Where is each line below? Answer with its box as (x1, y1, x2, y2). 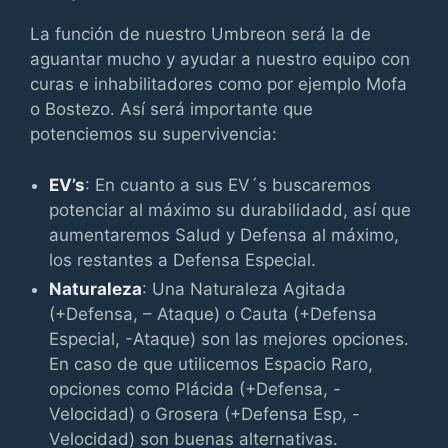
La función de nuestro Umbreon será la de (30, 24, 371, 44)
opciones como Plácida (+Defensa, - (49, 378, 342, 399)
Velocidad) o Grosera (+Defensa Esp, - (49, 403, 361, 424)
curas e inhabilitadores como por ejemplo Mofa (30, 74, 407, 94)
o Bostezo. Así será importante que (30, 99, 313, 119)
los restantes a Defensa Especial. (49, 249, 317, 270)
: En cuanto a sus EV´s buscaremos (85, 174, 372, 195)
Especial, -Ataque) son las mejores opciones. (49, 328, 410, 349)
